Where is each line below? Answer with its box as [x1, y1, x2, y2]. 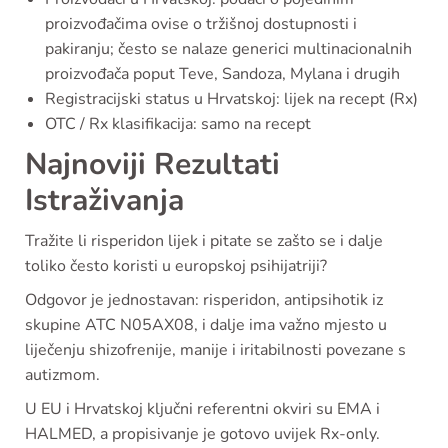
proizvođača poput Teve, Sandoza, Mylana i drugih [45, 63, 400, 86]
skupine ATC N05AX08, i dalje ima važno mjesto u [25, 314, 387, 337]
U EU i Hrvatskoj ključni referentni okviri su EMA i [25, 398, 380, 421]
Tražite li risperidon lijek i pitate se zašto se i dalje [25, 230, 383, 253]
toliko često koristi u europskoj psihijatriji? [25, 255, 327, 278]
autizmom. [25, 364, 100, 387]
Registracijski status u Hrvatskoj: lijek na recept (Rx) [45, 88, 418, 111]
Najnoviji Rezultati [25, 144, 280, 186]
